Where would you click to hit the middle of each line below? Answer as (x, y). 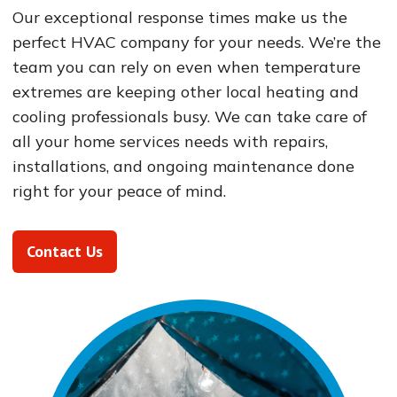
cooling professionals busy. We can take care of (189, 117)
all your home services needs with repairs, (170, 141)
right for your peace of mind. (119, 191)
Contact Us (64, 251)
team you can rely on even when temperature (186, 67)
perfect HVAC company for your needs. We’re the (196, 42)
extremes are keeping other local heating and (185, 92)
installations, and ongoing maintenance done (183, 166)
